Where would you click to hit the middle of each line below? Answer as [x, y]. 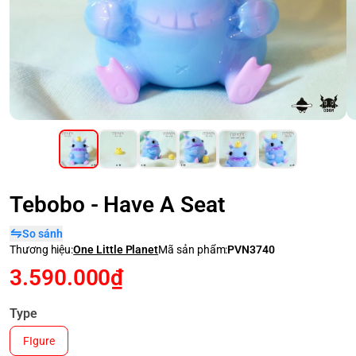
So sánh [42, 234]
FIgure [39, 341]
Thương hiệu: [42, 250]
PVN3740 [251, 250]
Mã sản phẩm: [193, 250]
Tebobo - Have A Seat [117, 205]
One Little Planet [116, 250]
